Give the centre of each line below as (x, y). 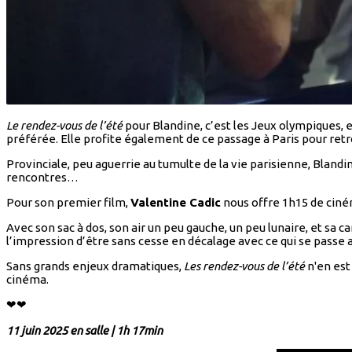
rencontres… (42, 178)
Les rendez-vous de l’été (244, 266)
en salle (90, 331)
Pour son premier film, (68, 203)
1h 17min (139, 331)
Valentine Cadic (176, 203)
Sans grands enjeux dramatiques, (95, 266)
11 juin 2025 (38, 331)
